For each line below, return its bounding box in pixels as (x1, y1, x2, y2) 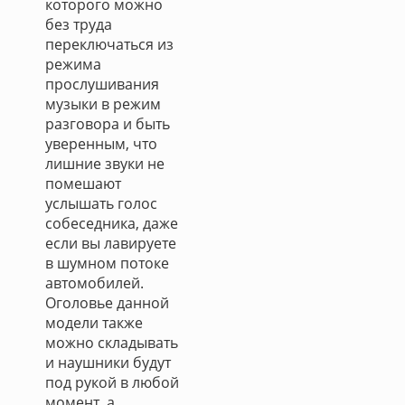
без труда (45, 14, 112, 34)
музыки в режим (45, 94, 161, 114)
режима (45, 54, 101, 74)
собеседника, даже (45, 213, 178, 233)
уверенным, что (45, 134, 157, 154)
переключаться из (45, 34, 174, 54)
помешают (45, 174, 121, 193)
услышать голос (45, 193, 157, 213)
